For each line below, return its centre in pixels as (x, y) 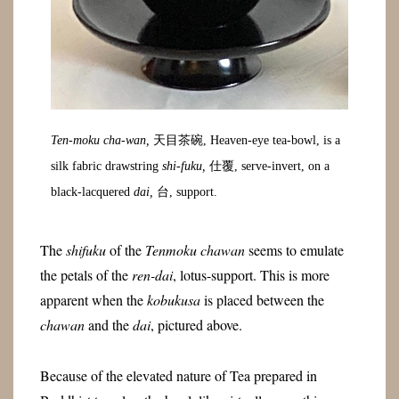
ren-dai (152, 275)
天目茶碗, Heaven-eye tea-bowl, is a (245, 140)
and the (108, 325)
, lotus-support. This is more (251, 275)
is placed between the (262, 300)
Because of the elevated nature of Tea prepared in (178, 375)
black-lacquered (93, 191)
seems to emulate (294, 250)
